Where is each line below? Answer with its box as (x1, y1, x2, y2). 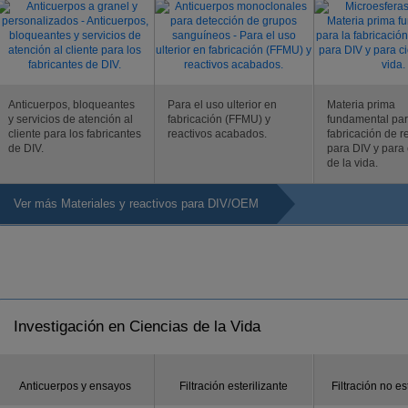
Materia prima (327, 98, 395, 111)
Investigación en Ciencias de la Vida (14, 318, 260, 335)
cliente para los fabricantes (8, 127, 141, 140)
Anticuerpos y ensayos (18, 380, 131, 393)
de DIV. (8, 142, 44, 155)
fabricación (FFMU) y (168, 113, 270, 126)
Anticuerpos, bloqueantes (8, 98, 135, 111)
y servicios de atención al (8, 113, 133, 126)
